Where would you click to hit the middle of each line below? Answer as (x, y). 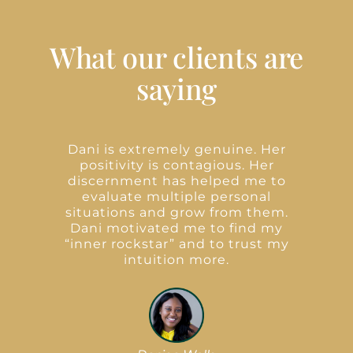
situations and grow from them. (176, 212)
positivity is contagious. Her (176, 165)
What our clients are (176, 56)
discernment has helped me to (176, 180)
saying (176, 88)
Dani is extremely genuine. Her (176, 149)
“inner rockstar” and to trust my (176, 243)
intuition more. (177, 259)
